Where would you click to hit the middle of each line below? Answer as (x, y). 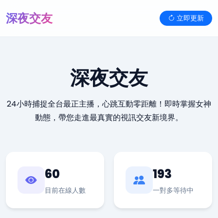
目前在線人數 (65, 190)
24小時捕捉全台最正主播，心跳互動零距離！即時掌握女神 (109, 104)
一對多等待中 (173, 190)
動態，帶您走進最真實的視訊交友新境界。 (109, 118)
